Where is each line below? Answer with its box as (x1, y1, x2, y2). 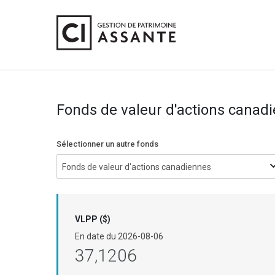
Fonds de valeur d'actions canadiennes (62, 162, 211, 172)
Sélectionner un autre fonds (56, 139, 158, 149)
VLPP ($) (75, 214, 110, 224)
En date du (75, 231, 118, 241)
